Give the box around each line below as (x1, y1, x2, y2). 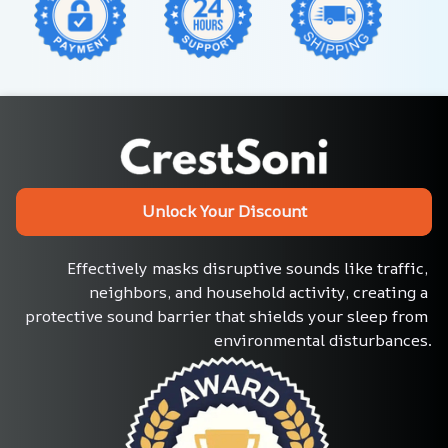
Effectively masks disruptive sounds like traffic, (67, 256, 428, 279)
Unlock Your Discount (141, 200, 307, 222)
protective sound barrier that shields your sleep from (25, 304, 428, 327)
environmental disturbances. (214, 328, 432, 351)
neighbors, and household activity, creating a (89, 280, 428, 303)
